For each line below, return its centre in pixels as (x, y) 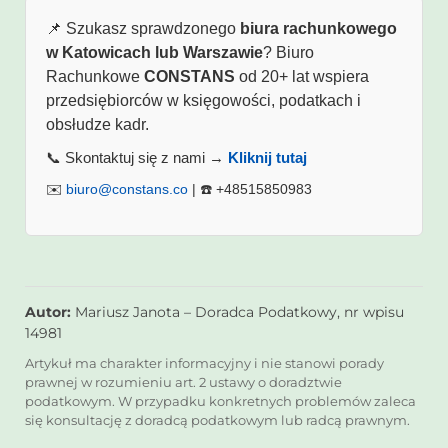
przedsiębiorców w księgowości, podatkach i (203, 101)
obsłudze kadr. (97, 125)
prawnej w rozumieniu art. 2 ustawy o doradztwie (183, 381)
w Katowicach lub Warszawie (154, 53)
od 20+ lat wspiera (302, 77)
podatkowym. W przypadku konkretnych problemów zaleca (220, 400)
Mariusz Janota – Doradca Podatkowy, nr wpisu (237, 311)
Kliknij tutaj (267, 158)
